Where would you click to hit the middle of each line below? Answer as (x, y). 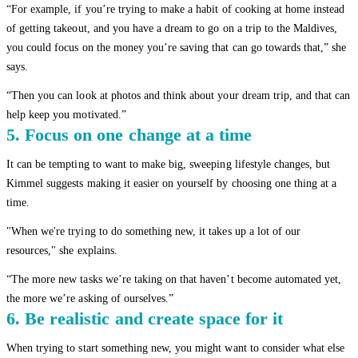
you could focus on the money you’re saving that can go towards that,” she (177, 47)
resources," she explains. (62, 250)
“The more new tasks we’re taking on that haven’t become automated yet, (174, 279)
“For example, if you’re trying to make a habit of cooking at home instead (176, 9)
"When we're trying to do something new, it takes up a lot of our (154, 231)
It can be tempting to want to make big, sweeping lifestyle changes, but (169, 164)
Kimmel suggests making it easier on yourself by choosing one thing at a (172, 183)
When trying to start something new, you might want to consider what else (176, 348)
